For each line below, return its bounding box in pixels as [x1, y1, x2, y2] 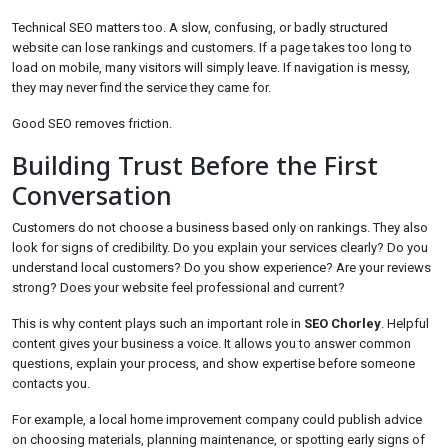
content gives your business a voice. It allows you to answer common [12, 336, 411, 351]
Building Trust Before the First [12, 148, 378, 182]
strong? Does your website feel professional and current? [12, 280, 345, 295]
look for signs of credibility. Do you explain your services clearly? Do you [12, 240, 428, 255]
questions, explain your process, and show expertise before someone [12, 356, 415, 371]
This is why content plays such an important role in [12, 316, 304, 331]
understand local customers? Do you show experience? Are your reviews [12, 260, 431, 275]
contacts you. [12, 376, 90, 391]
